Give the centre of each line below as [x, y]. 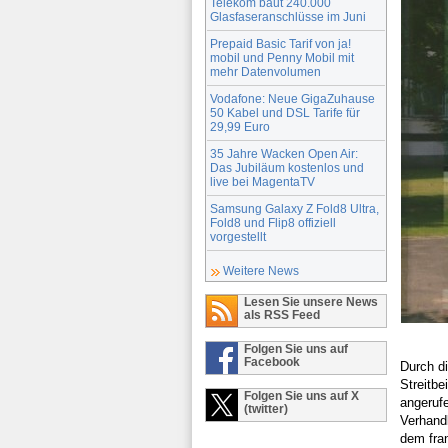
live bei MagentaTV [262, 181]
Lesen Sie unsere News [311, 301]
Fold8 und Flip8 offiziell [273, 222]
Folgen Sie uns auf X [301, 395]
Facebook [272, 361]
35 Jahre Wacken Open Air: [284, 153]
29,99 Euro [240, 126]
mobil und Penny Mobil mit [282, 57]
